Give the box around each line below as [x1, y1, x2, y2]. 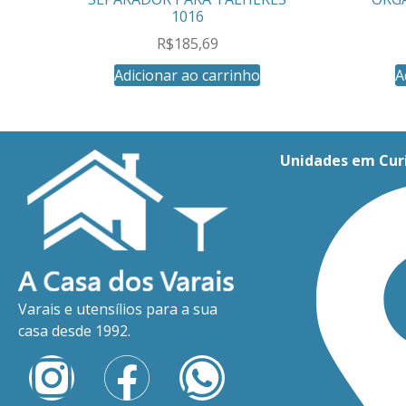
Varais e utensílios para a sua [18, 299, 217, 320]
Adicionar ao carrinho [114, 65, 261, 85]
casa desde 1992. [18, 321, 130, 342]
